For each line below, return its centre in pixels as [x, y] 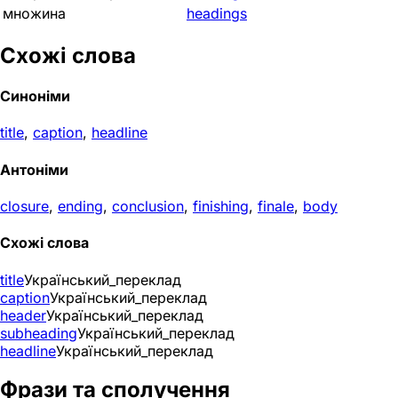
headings [217, 13]
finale [276, 206]
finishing [221, 206]
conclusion [148, 206]
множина [34, 13]
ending [80, 206]
